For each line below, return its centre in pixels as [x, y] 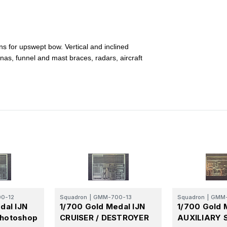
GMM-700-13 [112, 197]
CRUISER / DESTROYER [104, 217]
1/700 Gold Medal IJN [102, 206]
